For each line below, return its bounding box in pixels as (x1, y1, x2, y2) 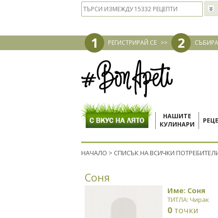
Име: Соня (167, 185, 205, 195)
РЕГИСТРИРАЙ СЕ (108, 38, 157, 47)
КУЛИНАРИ (160, 120, 195, 128)
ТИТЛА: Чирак (167, 195, 209, 204)
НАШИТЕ (163, 112, 191, 120)
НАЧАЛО (81, 148, 107, 157)
